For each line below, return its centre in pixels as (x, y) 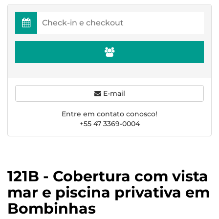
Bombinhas (52, 208)
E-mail (113, 93)
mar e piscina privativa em (109, 192)
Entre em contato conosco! (109, 114)
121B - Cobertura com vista (108, 176)
